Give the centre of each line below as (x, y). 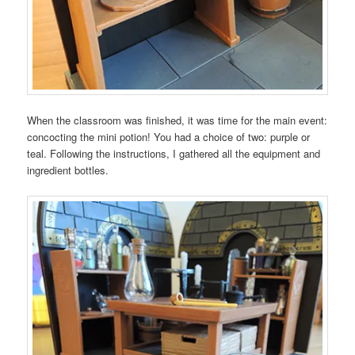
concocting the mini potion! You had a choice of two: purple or (169, 137)
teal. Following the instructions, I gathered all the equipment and (174, 154)
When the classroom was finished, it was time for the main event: (177, 120)
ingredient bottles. (68, 170)
